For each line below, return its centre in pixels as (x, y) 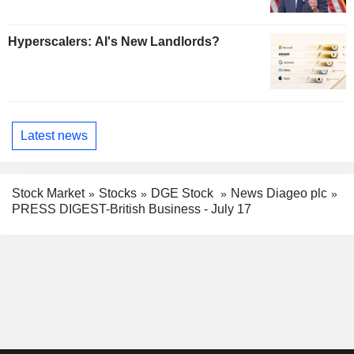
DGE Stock (184, 193)
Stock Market (48, 193)
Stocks (118, 193)
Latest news (54, 135)
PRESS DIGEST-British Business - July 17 (132, 209)
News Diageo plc (279, 193)
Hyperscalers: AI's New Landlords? (114, 41)
